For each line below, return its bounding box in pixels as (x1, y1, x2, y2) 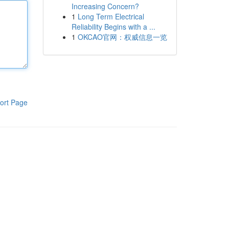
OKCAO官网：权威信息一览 (77, 32, 167, 42)
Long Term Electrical (77, 11, 144, 21)
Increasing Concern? (71, 1, 139, 11)
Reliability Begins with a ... (71, 21, 155, 32)
